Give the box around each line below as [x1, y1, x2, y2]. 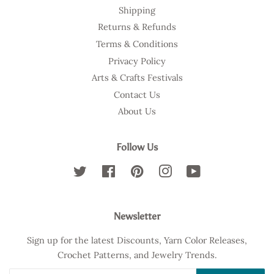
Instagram [172, 165, 213, 177]
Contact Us [114, 88, 160, 100]
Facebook [116, 165, 154, 177]
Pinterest [144, 165, 182, 177]
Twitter [87, 165, 118, 177]
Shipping [119, 4, 155, 16]
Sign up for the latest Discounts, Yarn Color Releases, [27, 234, 247, 246]
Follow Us [116, 141, 158, 154]
